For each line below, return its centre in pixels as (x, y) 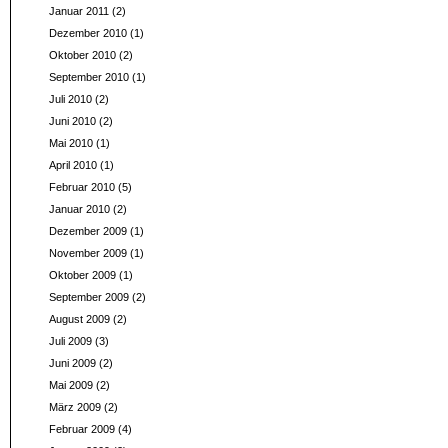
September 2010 (88, 77)
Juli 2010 (70, 99)
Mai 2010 (70, 143)
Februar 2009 (81, 429)
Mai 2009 (70, 385)
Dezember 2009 (87, 231)
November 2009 (87, 253)
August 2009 (79, 319)
